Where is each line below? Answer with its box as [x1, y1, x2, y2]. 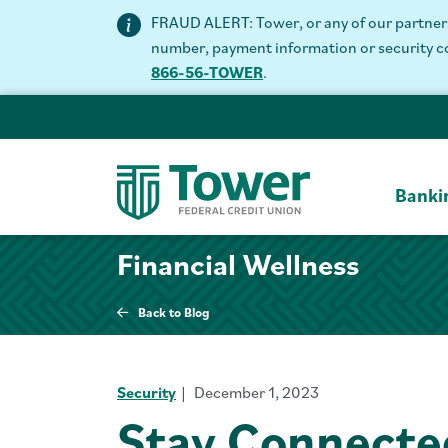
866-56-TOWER [151, 62, 263, 82]
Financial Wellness [117, 243, 359, 283]
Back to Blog [138, 303, 210, 321]
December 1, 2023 [194, 382, 319, 402]
